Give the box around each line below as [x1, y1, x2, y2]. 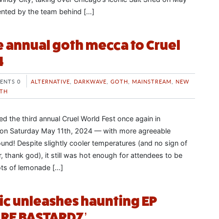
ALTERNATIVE [31, 77, 70, 85]
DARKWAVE [74, 77, 107, 85]
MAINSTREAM [132, 77, 172, 85]
